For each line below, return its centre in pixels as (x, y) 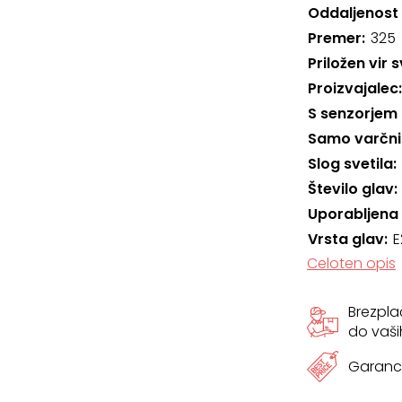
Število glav (350, 189)
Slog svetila (350, 164)
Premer (334, 38)
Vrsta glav (345, 239)
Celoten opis (351, 263)
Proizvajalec (353, 88)
